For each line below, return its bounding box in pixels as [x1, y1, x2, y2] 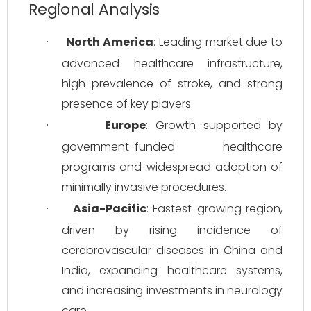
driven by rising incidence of [62, 222, 283, 238]
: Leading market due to [153, 34, 283, 50]
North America [66, 34, 154, 50]
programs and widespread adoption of [62, 159, 283, 175]
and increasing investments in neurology [62, 283, 283, 299]
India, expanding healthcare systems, [62, 262, 283, 278]
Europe [105, 117, 146, 133]
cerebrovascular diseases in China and [62, 242, 283, 258]
